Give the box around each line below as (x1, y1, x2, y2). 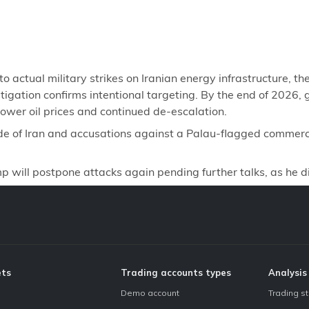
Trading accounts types (121, 266, 231, 278)
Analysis (268, 266, 307, 278)
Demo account (121, 287, 179, 298)
